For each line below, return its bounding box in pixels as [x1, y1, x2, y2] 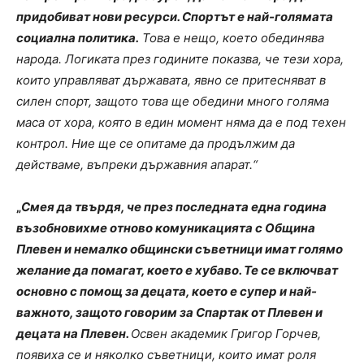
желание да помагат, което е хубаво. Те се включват [16, 262, 338, 278]
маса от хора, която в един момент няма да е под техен [16, 114, 346, 130]
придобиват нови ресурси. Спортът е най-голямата [16, 8, 333, 24]
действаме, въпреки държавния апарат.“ [16, 156, 258, 172]
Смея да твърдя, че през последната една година [21, 198, 327, 214]
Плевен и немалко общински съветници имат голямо [16, 240, 343, 257]
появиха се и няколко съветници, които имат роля [16, 346, 316, 362]
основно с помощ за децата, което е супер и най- [16, 283, 317, 299]
